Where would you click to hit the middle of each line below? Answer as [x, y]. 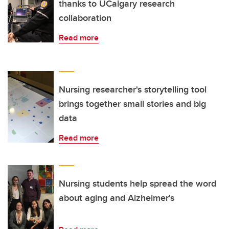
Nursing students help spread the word [138, 183]
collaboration [85, 18]
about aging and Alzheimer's [117, 198]
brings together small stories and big [132, 104]
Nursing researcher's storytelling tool [133, 89]
